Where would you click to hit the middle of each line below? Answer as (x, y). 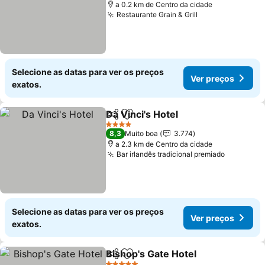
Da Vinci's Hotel (142, 114)
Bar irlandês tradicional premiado (171, 154)
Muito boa (142, 133)
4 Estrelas (122, 128)
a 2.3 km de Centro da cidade (164, 144)
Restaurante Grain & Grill (157, 14)
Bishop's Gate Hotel (151, 254)
